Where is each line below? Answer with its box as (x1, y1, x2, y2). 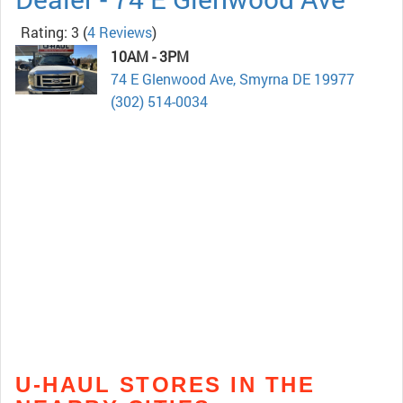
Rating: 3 (21, 22, 79, 42)
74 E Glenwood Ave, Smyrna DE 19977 (111, 69, 354, 89)
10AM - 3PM (111, 47, 189, 67)
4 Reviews (87, 22, 152, 42)
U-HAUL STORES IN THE (15, 372, 315, 398)
